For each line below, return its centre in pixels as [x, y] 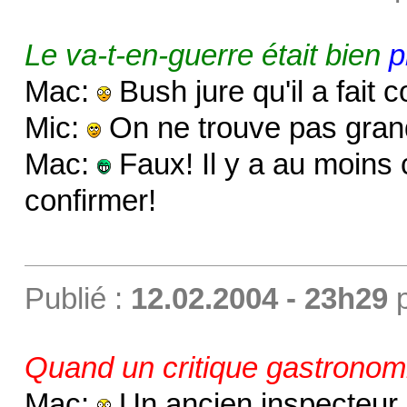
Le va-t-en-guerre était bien [206, 56]
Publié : [77, 299]
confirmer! [90, 201]
